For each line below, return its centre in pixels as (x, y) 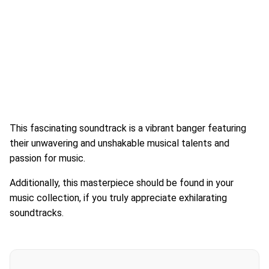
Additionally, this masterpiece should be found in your (122, 183)
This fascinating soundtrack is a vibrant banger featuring (128, 128)
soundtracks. (37, 213)
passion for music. (47, 158)
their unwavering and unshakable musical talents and (119, 143)
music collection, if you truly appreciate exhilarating (118, 198)
